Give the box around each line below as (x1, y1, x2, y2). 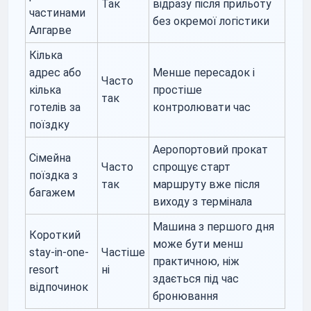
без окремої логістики (153, 14, 270, 28)
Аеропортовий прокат (153, 142, 269, 156)
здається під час (153, 271, 239, 285)
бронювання (153, 289, 219, 303)
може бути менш (153, 237, 244, 251)
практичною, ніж (153, 254, 240, 268)
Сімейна (29, 151, 72, 165)
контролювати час (153, 100, 251, 114)
